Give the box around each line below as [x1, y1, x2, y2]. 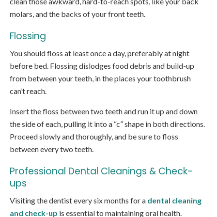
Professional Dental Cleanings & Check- [10, 165, 193, 178]
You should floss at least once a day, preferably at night [10, 48, 189, 58]
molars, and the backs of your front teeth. [10, 9, 145, 19]
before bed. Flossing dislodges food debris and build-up [10, 61, 194, 71]
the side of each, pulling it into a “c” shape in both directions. [10, 119, 205, 129]
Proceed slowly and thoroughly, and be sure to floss [10, 132, 178, 141]
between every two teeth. [10, 144, 93, 154]
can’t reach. [10, 86, 46, 96]
